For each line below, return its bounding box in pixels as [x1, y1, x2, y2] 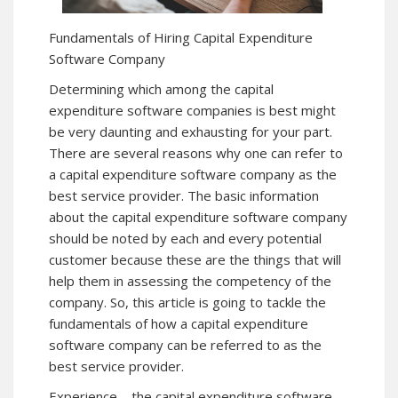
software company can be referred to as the [49, 336, 322, 354]
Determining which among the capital [49, 80, 274, 99]
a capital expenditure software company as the [49, 165, 337, 184]
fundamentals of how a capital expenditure [49, 314, 308, 333]
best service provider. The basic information [49, 187, 319, 205]
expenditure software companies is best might [49, 101, 336, 120]
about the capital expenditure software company [49, 208, 347, 227]
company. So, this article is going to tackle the [49, 293, 326, 312]
